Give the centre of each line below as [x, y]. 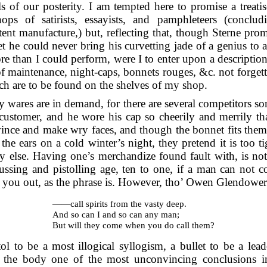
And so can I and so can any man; [116, 214]
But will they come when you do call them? [133, 225]
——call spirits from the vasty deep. [119, 203]
